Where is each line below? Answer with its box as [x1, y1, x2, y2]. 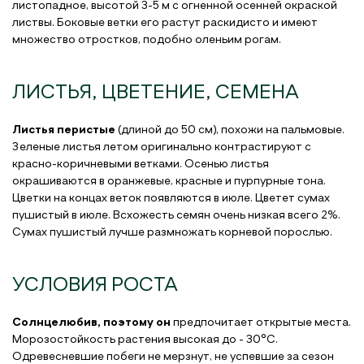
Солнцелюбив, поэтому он [12, 317, 171, 329]
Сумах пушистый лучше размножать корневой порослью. [12, 227, 332, 239]
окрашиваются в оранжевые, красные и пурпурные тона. [12, 175, 326, 188]
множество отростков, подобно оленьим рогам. [12, 34, 281, 46]
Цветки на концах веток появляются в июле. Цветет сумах [12, 193, 330, 205]
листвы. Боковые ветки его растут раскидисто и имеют [12, 17, 318, 29]
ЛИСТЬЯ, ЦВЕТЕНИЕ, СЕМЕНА [12, 84, 299, 103]
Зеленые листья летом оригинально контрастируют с [12, 141, 311, 154]
